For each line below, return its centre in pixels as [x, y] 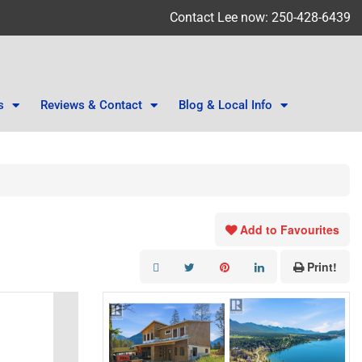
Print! [322, 267]
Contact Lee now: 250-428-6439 [260, 17]
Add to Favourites [290, 230]
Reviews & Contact [91, 105]
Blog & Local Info [225, 105]
